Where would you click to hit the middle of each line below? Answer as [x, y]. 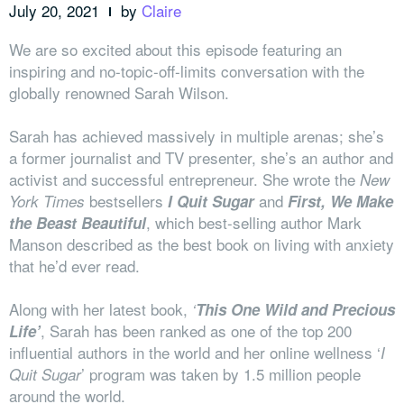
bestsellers [129, 200]
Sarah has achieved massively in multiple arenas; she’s [197, 135]
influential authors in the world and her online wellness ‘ [195, 352]
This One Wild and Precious [295, 309]
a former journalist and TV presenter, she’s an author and [201, 157]
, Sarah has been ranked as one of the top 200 [196, 330]
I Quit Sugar [211, 201]
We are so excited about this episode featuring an [175, 49]
